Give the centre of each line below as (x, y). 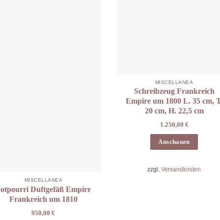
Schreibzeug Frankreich (174, 91)
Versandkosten (181, 169)
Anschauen (174, 142)
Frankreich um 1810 (43, 199)
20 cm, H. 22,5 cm (174, 111)
